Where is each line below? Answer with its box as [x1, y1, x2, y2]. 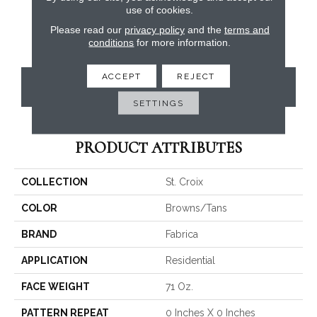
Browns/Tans [166, 202, 227, 214]
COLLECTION [21, 175, 88, 188]
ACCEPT [101, 71, 142, 81]
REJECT [176, 71, 216, 81]
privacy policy [124, 23, 185, 35]
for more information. [134, 36, 231, 47]
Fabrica [166, 228, 198, 240]
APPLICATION [21, 254, 88, 266]
